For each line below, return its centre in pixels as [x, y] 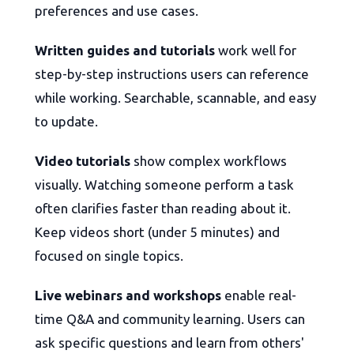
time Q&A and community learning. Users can [170, 319]
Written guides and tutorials [125, 51]
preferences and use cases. [117, 11]
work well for [256, 51]
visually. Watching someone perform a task [164, 185]
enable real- [259, 296]
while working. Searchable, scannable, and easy [175, 98]
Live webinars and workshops [128, 296]
